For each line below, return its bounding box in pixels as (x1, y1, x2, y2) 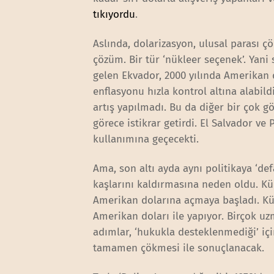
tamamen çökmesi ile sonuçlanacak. (93, 241, 268, 254)
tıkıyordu (93, 7, 136, 21)
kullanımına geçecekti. (93, 132, 202, 146)
